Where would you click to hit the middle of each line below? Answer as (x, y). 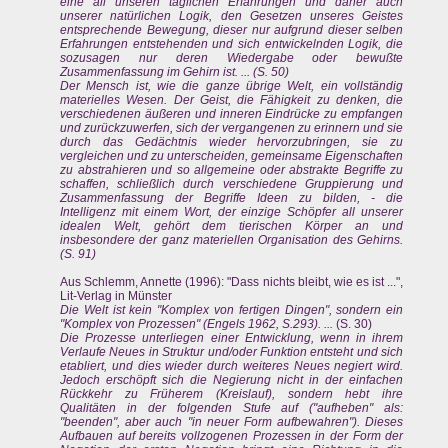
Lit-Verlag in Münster (116, 296)
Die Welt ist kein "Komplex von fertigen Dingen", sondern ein (232, 310)
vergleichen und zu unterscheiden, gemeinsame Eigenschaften (232, 156)
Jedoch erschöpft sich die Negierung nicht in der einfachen (232, 380)
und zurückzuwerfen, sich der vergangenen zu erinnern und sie (232, 128)
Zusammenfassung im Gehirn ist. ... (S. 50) (174, 72)
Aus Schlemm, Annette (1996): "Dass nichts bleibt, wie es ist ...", (232, 282)
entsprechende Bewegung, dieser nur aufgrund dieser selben (232, 30)
